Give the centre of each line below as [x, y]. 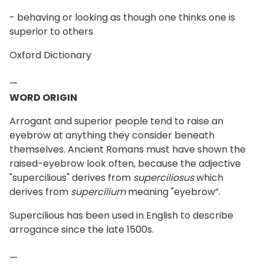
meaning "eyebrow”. [173, 192]
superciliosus [164, 178]
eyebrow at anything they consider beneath [112, 135]
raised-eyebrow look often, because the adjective [125, 164]
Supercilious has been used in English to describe [121, 215]
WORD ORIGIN [43, 98]
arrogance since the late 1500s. [82, 230]
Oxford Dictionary [50, 55]
